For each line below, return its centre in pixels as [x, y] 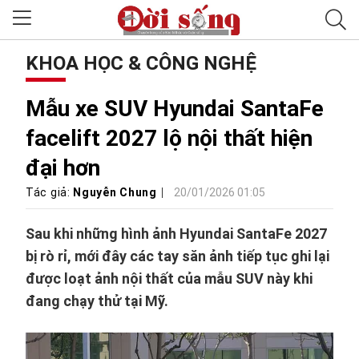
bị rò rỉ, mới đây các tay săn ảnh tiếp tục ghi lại [177, 256]
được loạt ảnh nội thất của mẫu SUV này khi [169, 278]
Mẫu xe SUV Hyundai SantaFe [175, 109]
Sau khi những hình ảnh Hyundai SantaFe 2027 [176, 234]
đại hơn [63, 168]
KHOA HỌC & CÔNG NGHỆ [141, 63]
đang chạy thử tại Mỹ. [97, 301]
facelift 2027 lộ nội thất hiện [169, 138]
